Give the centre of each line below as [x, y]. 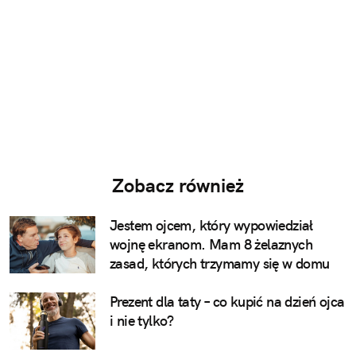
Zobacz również [178, 185]
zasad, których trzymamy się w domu [220, 263]
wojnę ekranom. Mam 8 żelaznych [211, 244]
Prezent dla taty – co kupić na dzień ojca [227, 301]
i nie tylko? [142, 320]
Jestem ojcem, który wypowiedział [211, 225]
